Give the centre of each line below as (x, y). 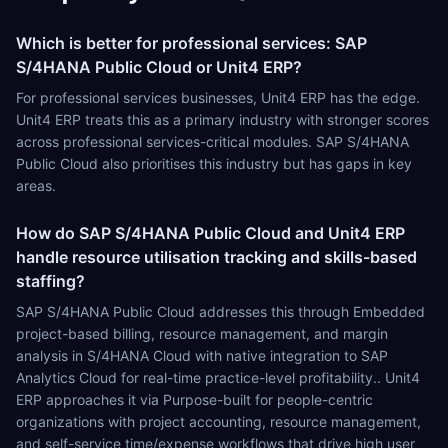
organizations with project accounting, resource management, (218, 421)
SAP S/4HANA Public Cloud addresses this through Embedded (220, 311)
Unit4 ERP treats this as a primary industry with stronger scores (222, 119)
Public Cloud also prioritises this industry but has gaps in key (214, 163)
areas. (36, 185)
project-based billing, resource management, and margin (202, 333)
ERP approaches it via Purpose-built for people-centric (194, 399)
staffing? (50, 281)
